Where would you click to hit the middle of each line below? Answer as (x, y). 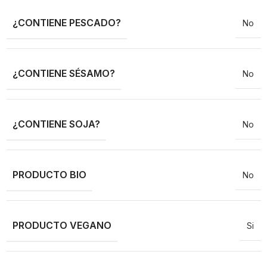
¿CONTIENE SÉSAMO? (63, 74)
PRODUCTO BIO (49, 175)
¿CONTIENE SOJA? (56, 124)
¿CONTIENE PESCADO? (66, 23)
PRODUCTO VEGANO (62, 226)
